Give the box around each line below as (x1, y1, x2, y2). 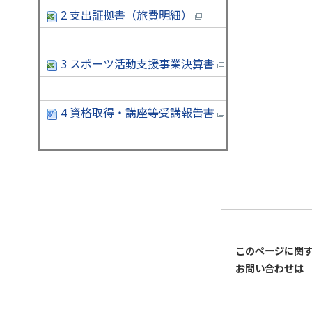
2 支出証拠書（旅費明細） (58, 7, 195, 23)
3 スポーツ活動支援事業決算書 (58, 56, 217, 72)
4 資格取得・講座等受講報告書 (58, 104, 217, 120)
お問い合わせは (235, 262, 304, 275)
